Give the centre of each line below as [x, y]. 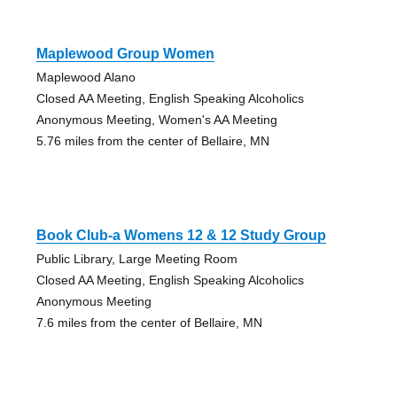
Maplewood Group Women [125, 54]
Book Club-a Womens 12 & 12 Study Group [181, 236]
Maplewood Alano [86, 78]
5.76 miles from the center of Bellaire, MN [152, 141]
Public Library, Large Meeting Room [136, 259]
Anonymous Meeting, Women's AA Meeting [156, 120]
